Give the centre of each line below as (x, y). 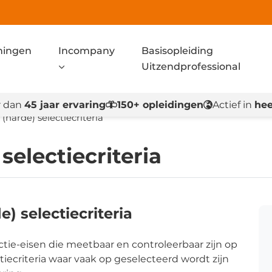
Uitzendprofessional (191, 66)
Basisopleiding (177, 51)
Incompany (87, 51)
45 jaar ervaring (65, 104)
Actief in (233, 104)
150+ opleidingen (160, 104)
